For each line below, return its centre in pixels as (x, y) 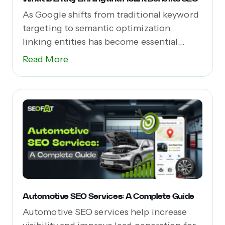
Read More (45, 60)
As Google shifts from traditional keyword (111, 15)
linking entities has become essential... (104, 42)
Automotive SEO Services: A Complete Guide (109, 196)
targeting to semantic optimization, (98, 28)
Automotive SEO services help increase (105, 212)
